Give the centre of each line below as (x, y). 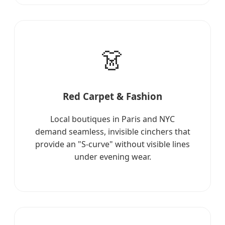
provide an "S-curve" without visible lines (113, 144)
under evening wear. (113, 156)
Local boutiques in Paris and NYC (113, 119)
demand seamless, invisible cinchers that (113, 131)
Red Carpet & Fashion (113, 96)
